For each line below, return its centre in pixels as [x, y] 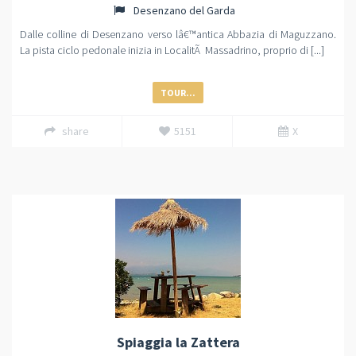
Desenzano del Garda [183, 10]
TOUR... [178, 93]
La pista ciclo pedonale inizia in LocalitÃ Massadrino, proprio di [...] [172, 50]
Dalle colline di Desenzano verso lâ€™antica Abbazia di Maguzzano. [178, 34]
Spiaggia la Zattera [178, 342]
